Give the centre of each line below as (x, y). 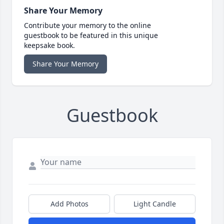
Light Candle (155, 204)
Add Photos (69, 204)
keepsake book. (49, 45)
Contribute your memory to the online (87, 25)
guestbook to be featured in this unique (91, 35)
